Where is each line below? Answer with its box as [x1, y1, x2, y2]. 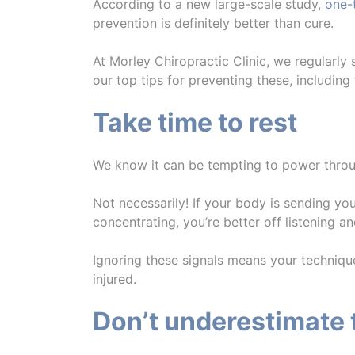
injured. [93, 271, 136, 287]
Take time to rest [93, 107, 297, 138]
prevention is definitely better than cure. [93, 15, 334, 31]
